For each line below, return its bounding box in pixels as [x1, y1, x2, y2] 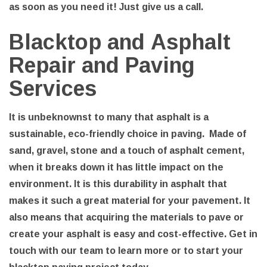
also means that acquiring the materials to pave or [9, 207, 244, 226]
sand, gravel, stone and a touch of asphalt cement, [9, 141, 244, 159]
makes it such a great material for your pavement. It [9, 191, 250, 209]
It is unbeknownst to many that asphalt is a [9, 107, 209, 126]
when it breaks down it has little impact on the [9, 157, 223, 176]
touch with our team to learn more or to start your [9, 241, 243, 259]
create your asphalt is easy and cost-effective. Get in [9, 224, 257, 243]
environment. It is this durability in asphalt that [9, 174, 227, 193]
